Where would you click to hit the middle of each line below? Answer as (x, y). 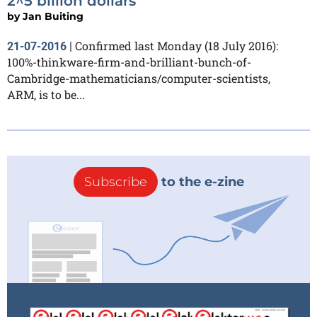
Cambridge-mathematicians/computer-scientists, (139, 79)
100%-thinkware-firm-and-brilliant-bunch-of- (129, 62)
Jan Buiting (53, 17)
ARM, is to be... (46, 95)
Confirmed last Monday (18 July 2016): (177, 46)
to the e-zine (201, 182)
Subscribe (115, 182)
